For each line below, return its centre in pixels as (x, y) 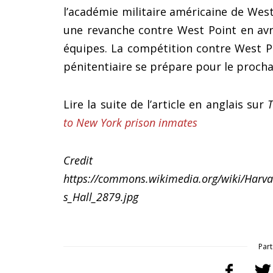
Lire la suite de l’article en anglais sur (166, 105)
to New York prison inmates (130, 123)
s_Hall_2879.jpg (101, 197)
